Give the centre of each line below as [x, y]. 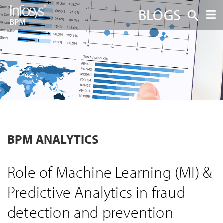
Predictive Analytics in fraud [96, 192]
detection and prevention [90, 212]
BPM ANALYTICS [53, 139]
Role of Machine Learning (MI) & [110, 172]
